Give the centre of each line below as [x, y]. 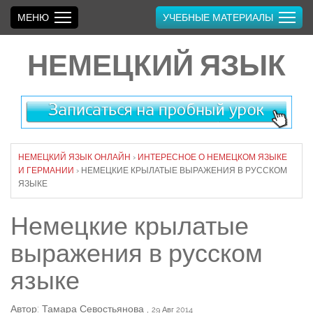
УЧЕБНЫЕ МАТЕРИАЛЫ [218, 17]
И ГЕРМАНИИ [46, 171]
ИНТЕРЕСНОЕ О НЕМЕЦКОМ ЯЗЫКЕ [212, 158]
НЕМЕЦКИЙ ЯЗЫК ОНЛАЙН [74, 158]
